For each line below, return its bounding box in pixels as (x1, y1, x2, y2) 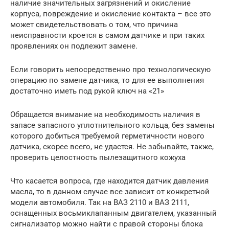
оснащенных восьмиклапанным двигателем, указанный (10, 208, 217, 218)
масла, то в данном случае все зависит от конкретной (10, 187, 210, 196)
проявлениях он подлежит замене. (10, 41, 138, 51)
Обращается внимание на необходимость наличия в (10, 109, 200, 119)
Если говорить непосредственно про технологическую (10, 64, 211, 74)
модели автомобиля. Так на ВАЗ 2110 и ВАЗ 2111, (10, 197, 189, 207)
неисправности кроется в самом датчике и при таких (10, 30, 204, 40)
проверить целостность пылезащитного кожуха (10, 152, 186, 162)
